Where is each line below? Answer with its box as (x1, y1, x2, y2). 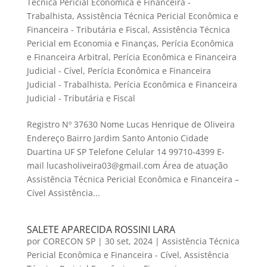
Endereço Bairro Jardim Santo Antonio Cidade (26, 132, 209, 144)
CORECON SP (42, 235, 95, 247)
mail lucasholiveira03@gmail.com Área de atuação (26, 160, 228, 172)
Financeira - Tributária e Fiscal (26, 24, 148, 36)
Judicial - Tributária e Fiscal (26, 92, 135, 104)
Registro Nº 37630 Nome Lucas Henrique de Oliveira (26, 119, 235, 131)
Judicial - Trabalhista (26, 79, 109, 91)
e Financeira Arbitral (26, 51, 108, 63)
